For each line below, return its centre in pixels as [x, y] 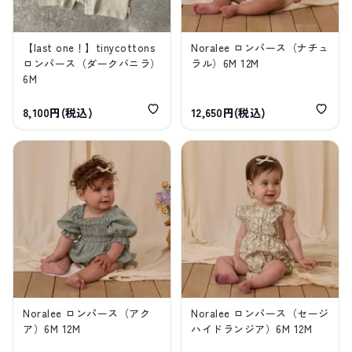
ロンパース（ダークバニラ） [92, 64]
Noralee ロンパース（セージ [260, 313]
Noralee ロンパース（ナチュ [260, 48]
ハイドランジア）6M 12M [252, 329]
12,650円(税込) [229, 113]
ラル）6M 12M [225, 64]
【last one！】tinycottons [89, 48]
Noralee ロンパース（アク [87, 313]
